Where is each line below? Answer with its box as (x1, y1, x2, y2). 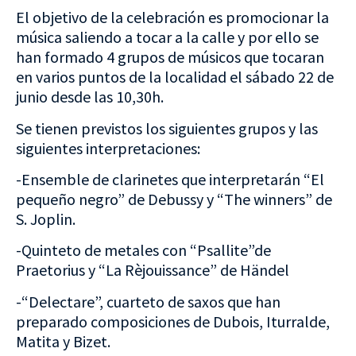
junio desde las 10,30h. (16, 87, 164, 107)
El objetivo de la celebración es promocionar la (16, 7, 329, 28)
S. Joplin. (16, 208, 75, 229)
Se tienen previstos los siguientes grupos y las (16, 118, 318, 138)
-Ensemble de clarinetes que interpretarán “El (16, 168, 324, 189)
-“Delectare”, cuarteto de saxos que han (16, 291, 281, 311)
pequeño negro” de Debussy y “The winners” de (16, 188, 332, 209)
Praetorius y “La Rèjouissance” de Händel (16, 260, 289, 281)
